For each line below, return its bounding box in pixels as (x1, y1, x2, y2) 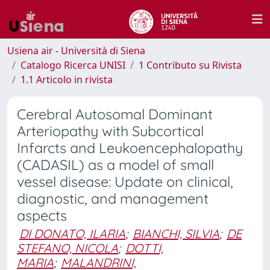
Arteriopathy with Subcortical (17, 122, 204, 140)
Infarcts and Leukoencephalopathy (17, 139, 243, 157)
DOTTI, (125, 240, 163, 256)
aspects (17, 207, 67, 224)
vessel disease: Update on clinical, (17, 173, 233, 190)
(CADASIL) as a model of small (17, 156, 214, 174)
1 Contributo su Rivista (139, 58, 242, 72)
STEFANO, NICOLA (17, 240, 118, 256)
